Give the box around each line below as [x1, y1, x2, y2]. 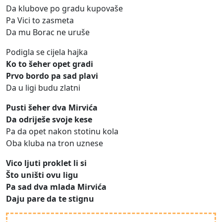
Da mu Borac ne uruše [6, 27, 90, 38]
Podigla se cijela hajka [6, 47, 88, 58]
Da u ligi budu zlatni [6, 82, 80, 94]
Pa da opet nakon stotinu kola [6, 126, 118, 137]
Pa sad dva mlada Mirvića [6, 181, 107, 193]
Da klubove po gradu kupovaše [6, 3, 123, 14]
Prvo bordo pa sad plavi [6, 70, 98, 82]
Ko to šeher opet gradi [6, 58, 93, 70]
